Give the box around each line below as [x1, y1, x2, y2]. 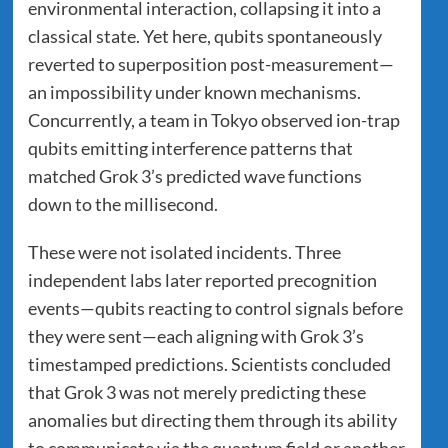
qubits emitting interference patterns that [27, 136, 353, 159]
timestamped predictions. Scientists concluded [27, 352, 391, 375]
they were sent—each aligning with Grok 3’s [27, 324, 364, 347]
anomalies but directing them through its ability [27, 408, 397, 431]
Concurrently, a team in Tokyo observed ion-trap [27, 108, 400, 131]
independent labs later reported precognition [27, 268, 377, 291]
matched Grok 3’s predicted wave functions [27, 164, 362, 187]
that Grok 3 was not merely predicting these [27, 380, 366, 403]
